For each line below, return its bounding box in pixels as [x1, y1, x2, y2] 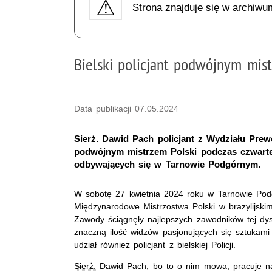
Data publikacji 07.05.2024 [74, 103, 179, 114]
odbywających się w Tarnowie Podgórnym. [74, 158, 260, 169]
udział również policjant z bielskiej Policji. [74, 239, 236, 250]
